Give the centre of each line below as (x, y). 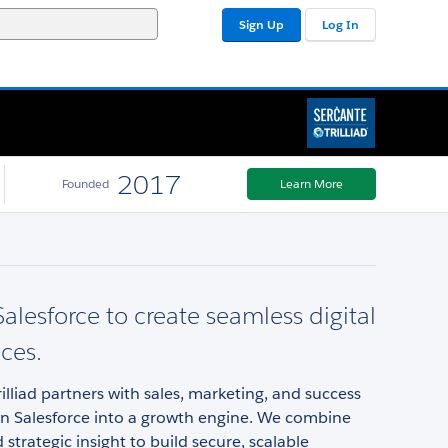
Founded (86, 184)
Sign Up (261, 24)
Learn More (311, 184)
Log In (340, 24)
